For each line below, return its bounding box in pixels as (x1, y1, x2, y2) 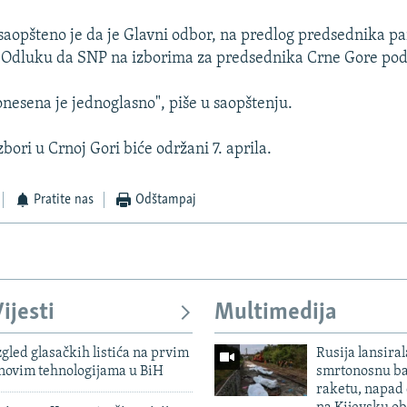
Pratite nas (34, 193, 94, 208)
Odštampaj (134, 193, 196, 208)
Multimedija (214, 301, 337, 326)
